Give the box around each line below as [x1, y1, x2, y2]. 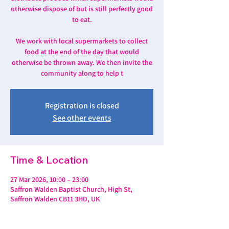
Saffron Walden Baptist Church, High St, [10, 185, 132, 194]
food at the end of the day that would [25, 47, 139, 56]
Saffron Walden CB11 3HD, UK [10, 194, 100, 203]
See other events [52, 112, 111, 123]
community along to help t [40, 68, 123, 78]
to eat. [72, 15, 92, 24]
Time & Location [10, 153, 88, 166]
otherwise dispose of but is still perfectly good [11, 4, 153, 13]
